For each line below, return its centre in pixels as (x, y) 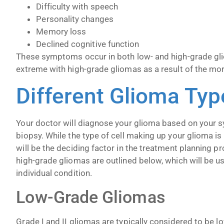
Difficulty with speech (77, 7)
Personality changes (75, 19)
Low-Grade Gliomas (91, 197)
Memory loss (61, 32)
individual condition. (54, 173)
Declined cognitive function (88, 44)
